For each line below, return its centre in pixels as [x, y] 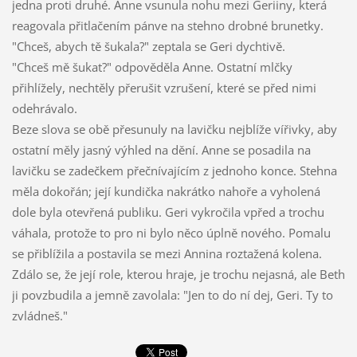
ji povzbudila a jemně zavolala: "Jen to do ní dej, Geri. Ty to [172, 295]
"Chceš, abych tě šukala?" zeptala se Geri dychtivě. [148, 47]
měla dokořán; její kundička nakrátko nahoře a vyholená [166, 192]
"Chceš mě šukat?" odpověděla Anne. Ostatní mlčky [152, 67]
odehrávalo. [44, 109]
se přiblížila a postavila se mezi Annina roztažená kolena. [167, 254]
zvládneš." [39, 316]
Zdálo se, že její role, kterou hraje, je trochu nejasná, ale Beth [178, 275]
